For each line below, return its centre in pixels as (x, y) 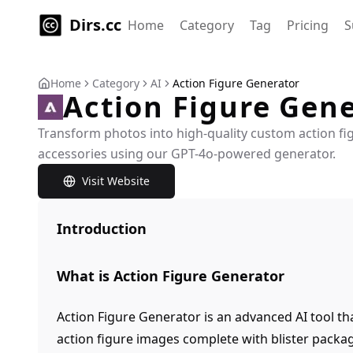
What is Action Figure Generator (171, 276)
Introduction (102, 229)
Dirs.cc (95, 25)
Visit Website (116, 181)
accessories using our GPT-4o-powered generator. (187, 154)
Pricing (308, 25)
